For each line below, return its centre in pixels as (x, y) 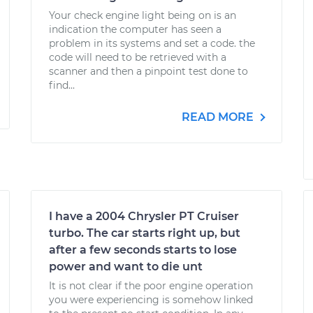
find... (62, 85)
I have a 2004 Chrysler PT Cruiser (144, 216)
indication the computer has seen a (135, 29)
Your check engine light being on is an (143, 15)
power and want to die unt (126, 267)
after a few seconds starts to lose (143, 250)
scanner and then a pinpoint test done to (148, 71)
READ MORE (219, 117)
